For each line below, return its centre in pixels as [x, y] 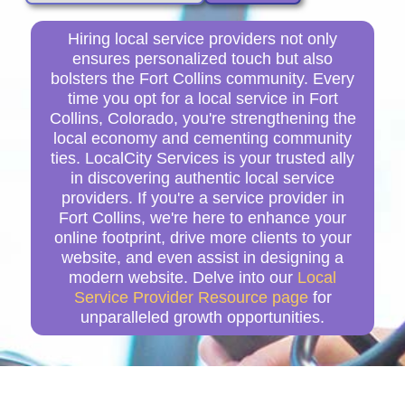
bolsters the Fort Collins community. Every [202, 78]
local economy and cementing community [202, 138]
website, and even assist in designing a [202, 257]
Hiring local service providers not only [202, 38]
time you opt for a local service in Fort [202, 98]
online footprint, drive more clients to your [202, 237]
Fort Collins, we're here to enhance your [202, 217]
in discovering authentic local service [202, 178]
